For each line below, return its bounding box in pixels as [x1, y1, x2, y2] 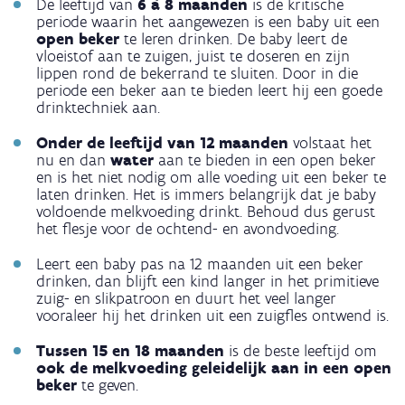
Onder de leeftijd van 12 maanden [36, 132, 293, 153]
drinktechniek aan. [36, 97, 160, 118]
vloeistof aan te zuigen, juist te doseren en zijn [36, 45, 350, 66]
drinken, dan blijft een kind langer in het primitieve [36, 270, 379, 291]
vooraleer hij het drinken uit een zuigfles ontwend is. [36, 305, 389, 325]
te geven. [77, 374, 138, 395]
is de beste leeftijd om [224, 340, 377, 361]
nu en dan [36, 149, 110, 170]
